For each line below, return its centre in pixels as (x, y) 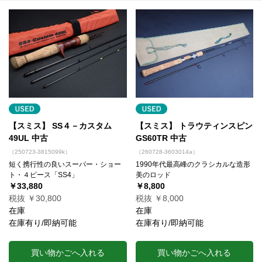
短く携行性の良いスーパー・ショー (65, 165)
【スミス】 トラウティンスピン (194, 126)
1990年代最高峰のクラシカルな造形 (193, 165)
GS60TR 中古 (161, 138)
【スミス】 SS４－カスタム (60, 126)
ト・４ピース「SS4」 (44, 175)
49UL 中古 (28, 138)
